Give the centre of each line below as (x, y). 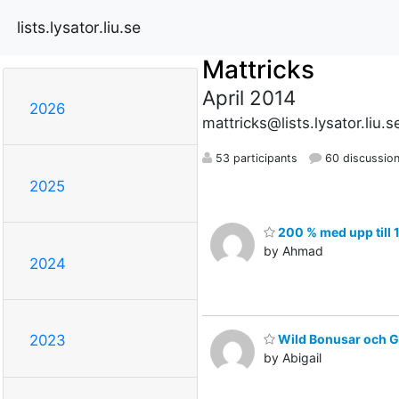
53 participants (254, 158)
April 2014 (248, 97)
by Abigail (293, 358)
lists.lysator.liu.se (79, 27)
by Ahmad (293, 250)
